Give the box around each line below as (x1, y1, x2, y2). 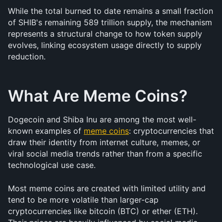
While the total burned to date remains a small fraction (8, 6, 213, 16)
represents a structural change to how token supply (8, 29, 202, 39)
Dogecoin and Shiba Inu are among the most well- (8, 114, 196, 124)
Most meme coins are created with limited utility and (8, 183, 206, 193)
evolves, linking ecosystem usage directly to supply (8, 40, 202, 50)
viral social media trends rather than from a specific (8, 149, 202, 159)
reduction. (8, 52, 46, 61)
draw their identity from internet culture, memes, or (8, 137, 200, 147)
